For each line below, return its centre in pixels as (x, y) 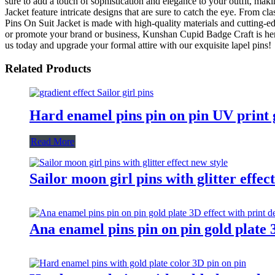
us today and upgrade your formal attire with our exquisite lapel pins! (138, 45)
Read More (52, 141)
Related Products (48, 69)
